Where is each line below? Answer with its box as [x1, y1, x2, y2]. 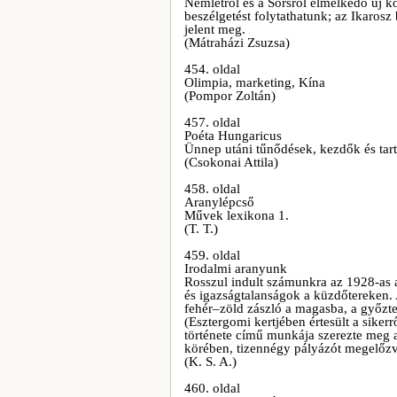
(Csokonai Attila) [184, 155, 278, 169]
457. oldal [184, 115, 240, 129]
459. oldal [184, 248, 240, 262]
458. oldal [184, 182, 240, 196]
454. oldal [184, 62, 240, 76]
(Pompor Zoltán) [184, 89, 276, 103]
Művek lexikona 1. [184, 208, 289, 222]
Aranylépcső [184, 195, 254, 209]
